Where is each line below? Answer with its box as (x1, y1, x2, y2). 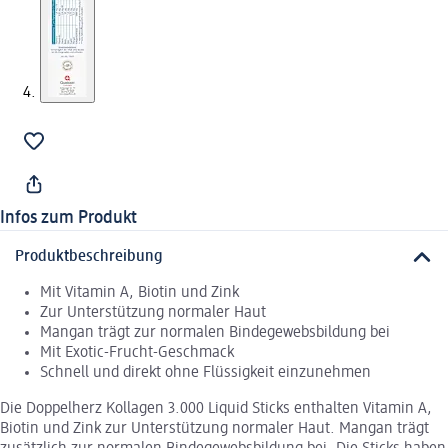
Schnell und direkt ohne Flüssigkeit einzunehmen (40, 365, 371, 382)
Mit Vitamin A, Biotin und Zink (40, 285, 239, 302)
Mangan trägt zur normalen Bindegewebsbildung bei (40, 325, 390, 342)
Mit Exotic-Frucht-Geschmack (40, 345, 234, 362)
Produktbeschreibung (15, 249, 163, 266)
